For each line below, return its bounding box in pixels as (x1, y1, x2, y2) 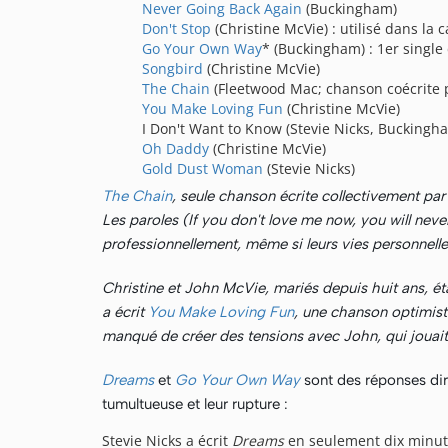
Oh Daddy (142, 139, 209, 158)
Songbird (142, 59, 203, 78)
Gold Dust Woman (142, 159, 263, 178)
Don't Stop (142, 19, 211, 38)
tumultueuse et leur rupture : (102, 395, 288, 413)
